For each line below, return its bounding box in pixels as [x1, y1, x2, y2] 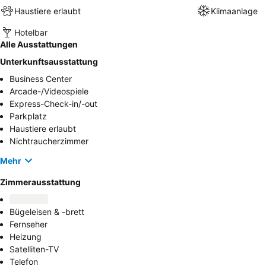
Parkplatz [9, 111, 47, 121]
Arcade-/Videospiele [9, 86, 88, 96]
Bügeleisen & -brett [9, 207, 84, 217]
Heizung [9, 232, 42, 242]
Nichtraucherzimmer [9, 136, 88, 146]
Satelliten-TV [9, 244, 59, 254]
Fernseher [9, 219, 47, 229]
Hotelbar [14, 27, 47, 37]
